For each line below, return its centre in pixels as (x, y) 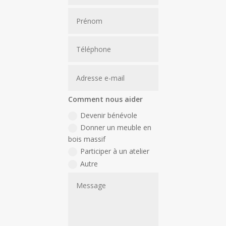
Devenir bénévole (108, 115)
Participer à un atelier (115, 151)
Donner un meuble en (116, 127)
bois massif (87, 139)
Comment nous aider (105, 99)
